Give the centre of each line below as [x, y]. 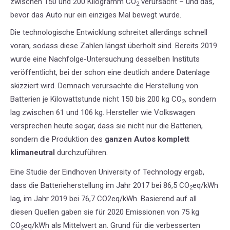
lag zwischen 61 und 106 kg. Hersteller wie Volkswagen [103, 113]
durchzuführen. [81, 153]
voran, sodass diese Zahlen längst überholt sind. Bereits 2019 [114, 46]
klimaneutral [33, 153]
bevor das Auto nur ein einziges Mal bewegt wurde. [96, 15]
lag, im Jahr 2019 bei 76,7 [54, 199]
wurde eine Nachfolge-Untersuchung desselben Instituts [105, 59]
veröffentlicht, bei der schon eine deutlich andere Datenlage [110, 73]
